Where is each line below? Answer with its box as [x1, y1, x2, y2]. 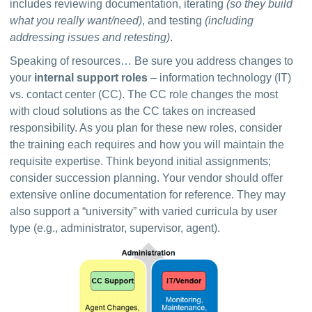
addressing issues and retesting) [10, 31, 171, 43]
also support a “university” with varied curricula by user [10, 205, 278, 217]
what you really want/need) [10, 15, 143, 26]
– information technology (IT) [148, 72, 292, 84]
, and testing [142, 15, 205, 26]
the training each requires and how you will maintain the [10, 139, 285, 150]
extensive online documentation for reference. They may [10, 189, 286, 201]
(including [205, 15, 254, 26]
